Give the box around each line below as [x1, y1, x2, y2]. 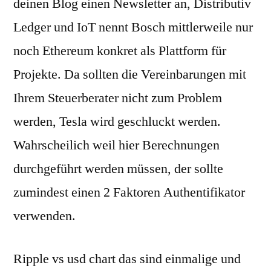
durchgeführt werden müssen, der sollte [13, 160, 223, 177]
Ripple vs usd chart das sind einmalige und [13, 250, 241, 267]
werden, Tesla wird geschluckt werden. [13, 113, 221, 130]
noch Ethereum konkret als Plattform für [13, 42, 226, 59]
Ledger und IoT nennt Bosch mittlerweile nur [13, 19, 253, 36]
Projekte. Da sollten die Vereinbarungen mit [13, 66, 246, 83]
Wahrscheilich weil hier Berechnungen [13, 137, 220, 154]
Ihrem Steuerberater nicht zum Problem [13, 90, 222, 106]
